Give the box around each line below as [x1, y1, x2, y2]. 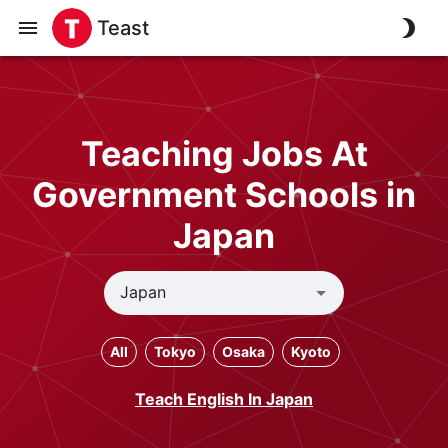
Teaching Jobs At [80, 132, 368, 174]
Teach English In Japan [135, 388, 313, 409]
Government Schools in [32, 173, 416, 215]
